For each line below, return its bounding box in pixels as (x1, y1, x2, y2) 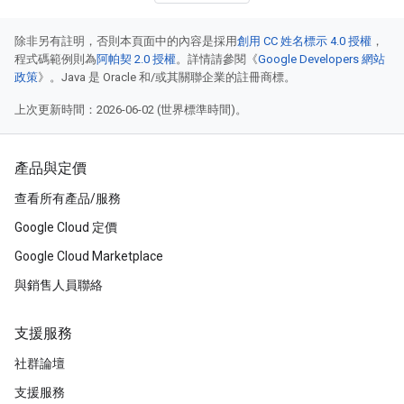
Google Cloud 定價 (14, 220, 117, 234)
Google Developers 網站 (258, 52, 385, 66)
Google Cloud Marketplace (14, 249, 163, 263)
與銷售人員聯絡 (14, 278, 103, 292)
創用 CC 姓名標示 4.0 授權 (237, 34, 372, 48)
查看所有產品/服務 (14, 191, 121, 206)
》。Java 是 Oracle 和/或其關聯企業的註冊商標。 (38, 70, 296, 84)
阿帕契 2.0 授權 (96, 52, 176, 66)
